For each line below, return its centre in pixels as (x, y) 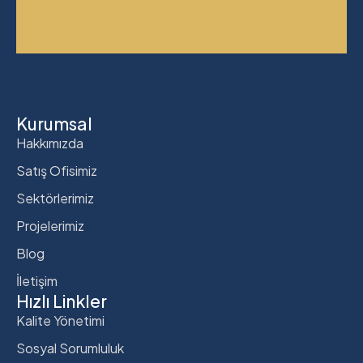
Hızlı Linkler (62, 301)
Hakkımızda (50, 143)
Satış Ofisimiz (57, 171)
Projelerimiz (50, 226)
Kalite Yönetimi (60, 321)
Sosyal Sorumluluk (70, 348)
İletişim (37, 281)
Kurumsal (54, 124)
